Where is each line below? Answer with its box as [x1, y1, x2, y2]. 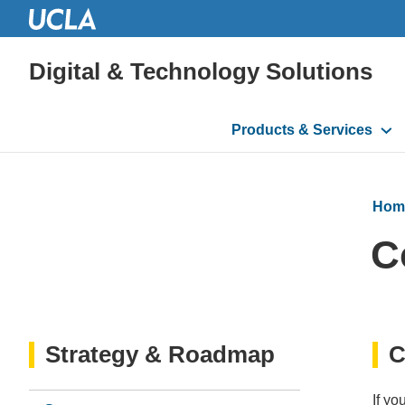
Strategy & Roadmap [45, 340, 275, 368]
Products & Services [231, 121, 372, 137]
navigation [217, 137, 334, 165]
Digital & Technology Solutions [29, 57, 372, 85]
